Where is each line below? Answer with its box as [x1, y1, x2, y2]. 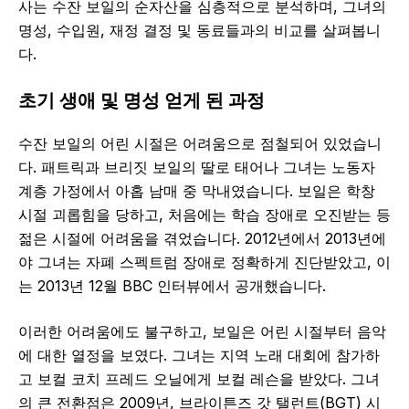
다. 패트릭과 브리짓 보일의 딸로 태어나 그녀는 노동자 [18, 158, 375, 177]
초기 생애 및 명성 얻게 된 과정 [18, 89, 265, 112]
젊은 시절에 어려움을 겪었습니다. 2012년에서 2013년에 [18, 229, 386, 248]
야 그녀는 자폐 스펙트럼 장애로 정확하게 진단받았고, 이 [18, 253, 391, 272]
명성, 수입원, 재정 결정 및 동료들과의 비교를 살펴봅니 [18, 21, 381, 40]
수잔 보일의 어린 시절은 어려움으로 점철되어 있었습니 [18, 134, 382, 153]
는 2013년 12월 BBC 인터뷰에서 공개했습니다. [18, 277, 326, 296]
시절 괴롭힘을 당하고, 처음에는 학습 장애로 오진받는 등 [18, 205, 391, 225]
